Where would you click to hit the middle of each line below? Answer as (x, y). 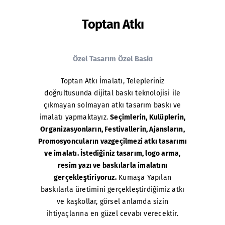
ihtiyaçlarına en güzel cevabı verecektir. (113, 213)
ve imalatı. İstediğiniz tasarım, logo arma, (113, 153)
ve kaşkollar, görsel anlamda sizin (113, 201)
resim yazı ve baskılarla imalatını (113, 165)
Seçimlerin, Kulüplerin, (148, 117)
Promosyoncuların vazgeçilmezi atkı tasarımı (113, 141)
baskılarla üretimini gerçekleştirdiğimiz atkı (113, 189)
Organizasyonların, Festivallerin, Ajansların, (113, 129)
